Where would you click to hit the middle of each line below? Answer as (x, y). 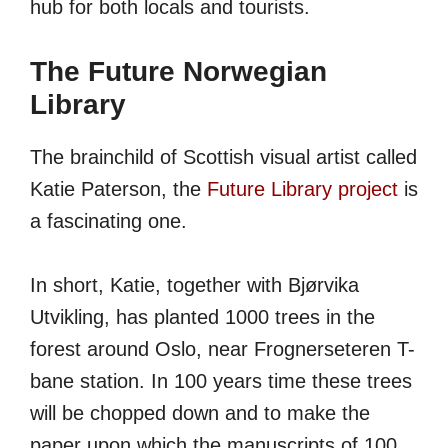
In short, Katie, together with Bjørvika (194, 285)
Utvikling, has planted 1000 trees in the (202, 317)
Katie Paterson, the (118, 189)
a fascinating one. (108, 221)
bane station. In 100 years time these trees (221, 381)
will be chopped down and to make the (200, 413)
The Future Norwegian (178, 72)
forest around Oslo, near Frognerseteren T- (222, 349)
